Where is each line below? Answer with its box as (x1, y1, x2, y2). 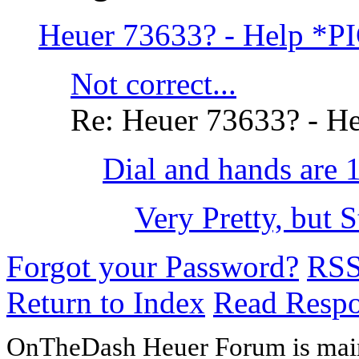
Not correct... (71, 67, 236, 102)
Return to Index (6, 285, 205, 321)
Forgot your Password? (6, 249, 299, 284)
